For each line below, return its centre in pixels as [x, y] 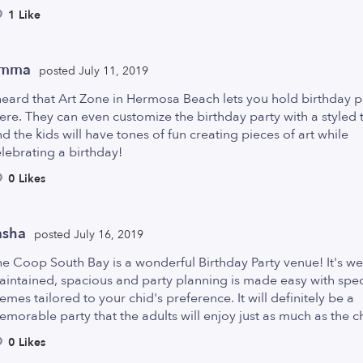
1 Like [24, 15]
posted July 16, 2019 [89, 235]
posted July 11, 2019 [94, 71]
